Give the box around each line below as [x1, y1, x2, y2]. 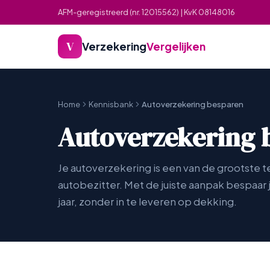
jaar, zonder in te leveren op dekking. [58, 195, 237, 208]
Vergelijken [146, 39, 206, 53]
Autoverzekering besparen [142, 99, 243, 109]
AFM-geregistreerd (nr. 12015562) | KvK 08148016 [58, 7, 235, 17]
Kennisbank [89, 99, 133, 109]
